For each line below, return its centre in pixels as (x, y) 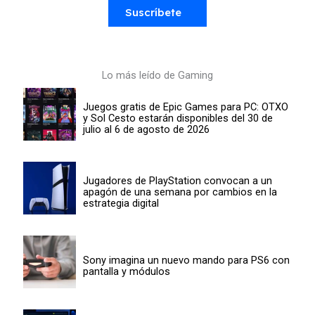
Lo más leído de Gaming (157, 76)
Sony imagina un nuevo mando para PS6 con (186, 260)
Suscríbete (153, 13)
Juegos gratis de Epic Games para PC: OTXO (185, 107)
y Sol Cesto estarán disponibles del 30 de (178, 118)
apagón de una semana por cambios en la (180, 192)
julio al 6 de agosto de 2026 (146, 129)
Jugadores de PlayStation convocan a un (177, 180)
